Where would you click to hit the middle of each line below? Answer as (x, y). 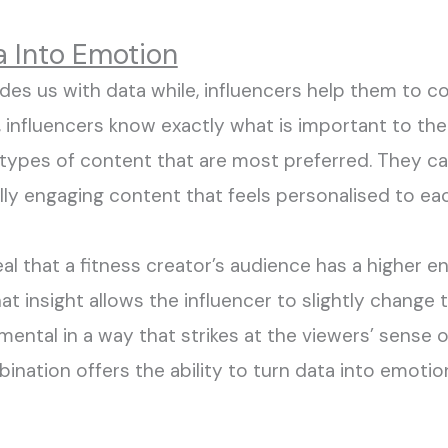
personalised (332, 196)
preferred (326, 161)
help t (332, 91)
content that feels (189, 196)
